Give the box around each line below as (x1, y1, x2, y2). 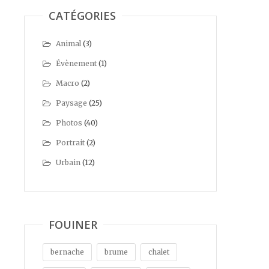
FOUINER (49, 217, 97, 232)
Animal (56, 39, 81, 48)
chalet (148, 247, 169, 256)
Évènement (56, 59, 97, 68)
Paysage (56, 98, 87, 107)
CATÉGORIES (49, 8, 116, 23)
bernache (50, 247, 84, 256)
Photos (56, 118, 82, 127)
